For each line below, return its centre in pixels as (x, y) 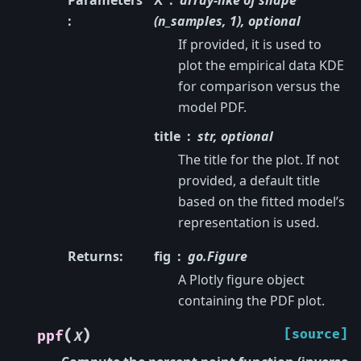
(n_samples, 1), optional (227, 21)
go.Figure (217, 256)
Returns (93, 256)
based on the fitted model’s (261, 201)
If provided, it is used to (249, 44)
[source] (316, 334)
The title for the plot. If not (258, 160)
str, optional (235, 136)
